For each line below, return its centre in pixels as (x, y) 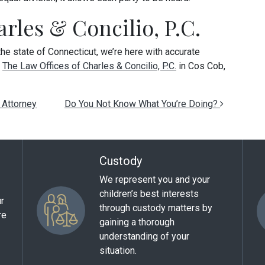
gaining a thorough (137, 222)
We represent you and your (155, 180)
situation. (118, 251)
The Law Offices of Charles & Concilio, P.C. (89, 66)
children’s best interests (149, 194)
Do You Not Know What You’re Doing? (142, 104)
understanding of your (144, 236)
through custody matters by (156, 208)
